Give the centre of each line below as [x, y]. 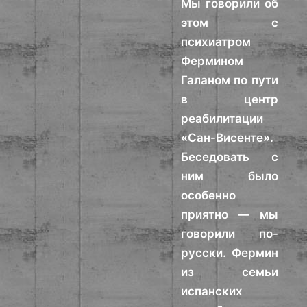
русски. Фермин [230, 253]
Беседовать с [230, 157]
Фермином [212, 61]
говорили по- [230, 234]
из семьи [230, 272]
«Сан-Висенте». [228, 138]
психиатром [216, 42]
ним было [230, 176]
